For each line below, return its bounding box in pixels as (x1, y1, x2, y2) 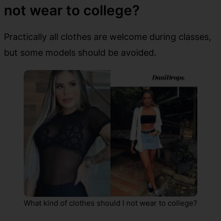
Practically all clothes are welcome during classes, (4, 31, 211, 42)
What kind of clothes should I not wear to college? (24, 198, 197, 208)
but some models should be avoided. (4, 47, 156, 58)
